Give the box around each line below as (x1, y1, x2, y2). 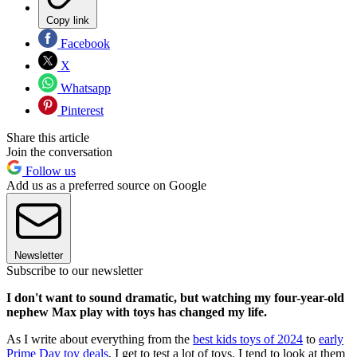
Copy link (46, 14, 89, 26)
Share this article (6, 130, 89, 144)
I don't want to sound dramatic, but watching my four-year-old (6, 290, 344, 304)
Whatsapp (57, 80, 111, 95)
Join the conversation (6, 144, 112, 159)
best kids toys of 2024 (193, 331, 303, 346)
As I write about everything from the (6, 331, 193, 346)
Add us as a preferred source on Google (6, 178, 206, 192)
